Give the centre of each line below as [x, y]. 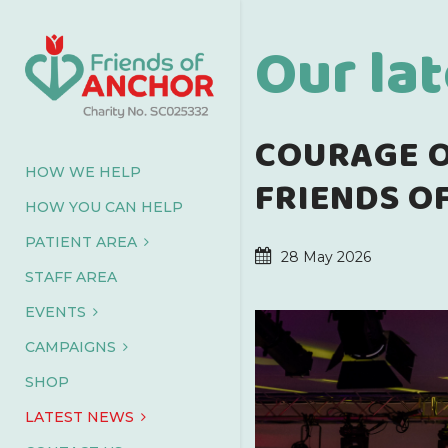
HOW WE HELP [83, 172]
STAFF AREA [71, 277]
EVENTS [55, 312]
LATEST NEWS [79, 417]
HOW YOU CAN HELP [104, 207]
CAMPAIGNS [70, 347]
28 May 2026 [326, 257]
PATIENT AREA [81, 242]
